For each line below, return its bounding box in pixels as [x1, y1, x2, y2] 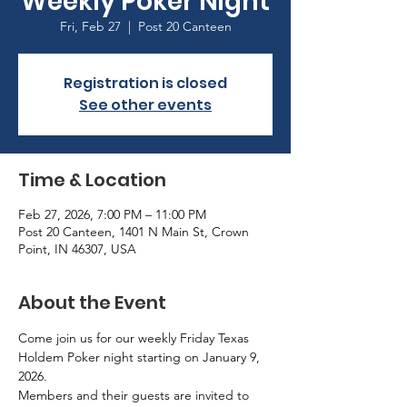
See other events [79, 94, 212, 115]
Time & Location [18, 167, 166, 193]
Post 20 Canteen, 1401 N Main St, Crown [18, 223, 249, 240]
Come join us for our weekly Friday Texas [18, 330, 253, 346]
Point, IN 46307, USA [18, 241, 136, 257]
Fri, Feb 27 [59, 18, 121, 35]
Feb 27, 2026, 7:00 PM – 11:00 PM [18, 206, 206, 223]
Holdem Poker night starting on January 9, [18, 349, 263, 365]
